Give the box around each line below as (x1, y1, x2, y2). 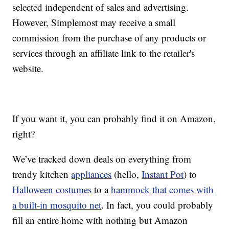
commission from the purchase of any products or (12, 31, 207, 44)
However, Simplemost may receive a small (12, 16, 176, 29)
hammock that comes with (111, 183, 214, 196)
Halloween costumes (12, 183, 92, 196)
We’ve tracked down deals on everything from (12, 152, 192, 166)
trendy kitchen (12, 168, 72, 181)
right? (12, 127, 35, 141)
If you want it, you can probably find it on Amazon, (12, 112, 216, 125)
